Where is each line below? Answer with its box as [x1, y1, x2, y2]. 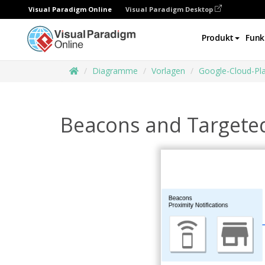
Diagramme [92, 65, 138, 76]
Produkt [202, 32, 234, 43]
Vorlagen [151, 65, 185, 76]
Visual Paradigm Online [28, 5, 112, 14]
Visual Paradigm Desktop [125, 5, 215, 14]
